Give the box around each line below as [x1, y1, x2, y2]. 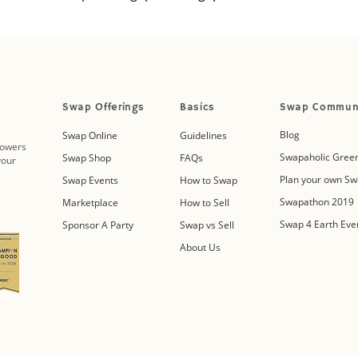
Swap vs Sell [180, 217, 234, 232]
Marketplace [62, 195, 118, 209]
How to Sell [180, 195, 229, 209]
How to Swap [180, 173, 237, 187]
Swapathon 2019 [280, 194, 354, 209]
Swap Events [62, 173, 118, 187]
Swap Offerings [62, 100, 145, 114]
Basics [180, 100, 215, 114]
